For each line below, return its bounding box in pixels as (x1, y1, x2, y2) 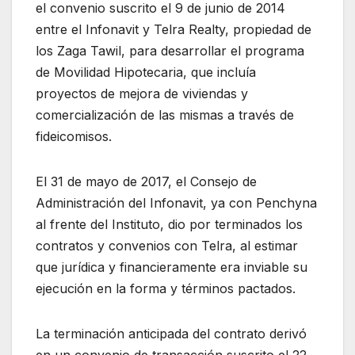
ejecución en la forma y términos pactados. (36, 281, 296, 297)
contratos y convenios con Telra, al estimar (36, 238, 298, 254)
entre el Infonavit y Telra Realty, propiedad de (36, 21, 311, 38)
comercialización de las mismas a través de (36, 107, 294, 124)
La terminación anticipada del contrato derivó (36, 326, 307, 342)
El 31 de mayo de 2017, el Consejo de (36, 174, 257, 190)
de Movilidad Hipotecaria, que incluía (36, 64, 256, 81)
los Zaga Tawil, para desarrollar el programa (36, 43, 304, 59)
